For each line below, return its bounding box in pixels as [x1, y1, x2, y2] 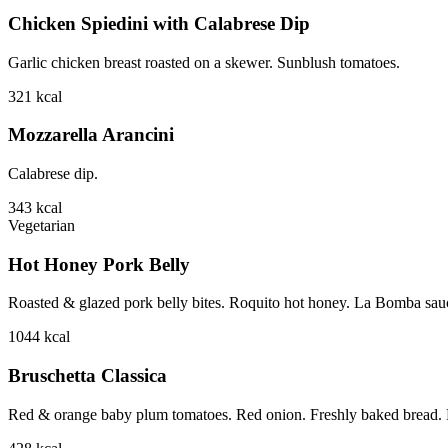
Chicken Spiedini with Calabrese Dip [8, 12, 310, 34]
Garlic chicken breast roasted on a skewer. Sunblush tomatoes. [8, 53, 400, 71]
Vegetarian [8, 217, 75, 235]
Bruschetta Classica [8, 365, 167, 387]
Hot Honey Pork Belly [8, 253, 190, 275]
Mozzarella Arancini [8, 124, 174, 146]
